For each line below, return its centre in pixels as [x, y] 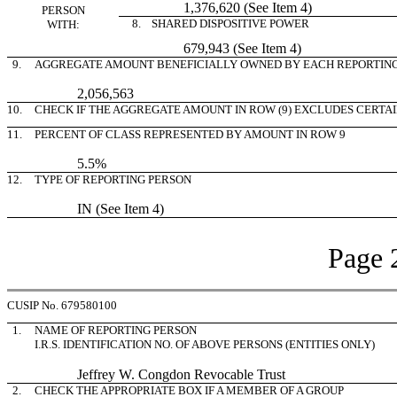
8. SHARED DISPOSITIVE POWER [218, 23]
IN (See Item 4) [99, 209]
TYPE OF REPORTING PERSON [113, 179]
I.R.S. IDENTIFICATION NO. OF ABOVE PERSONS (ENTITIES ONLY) [205, 344]
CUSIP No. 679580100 [62, 305]
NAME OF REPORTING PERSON [116, 330]
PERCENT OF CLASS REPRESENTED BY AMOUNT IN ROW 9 [190, 134]
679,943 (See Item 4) [214, 48]
